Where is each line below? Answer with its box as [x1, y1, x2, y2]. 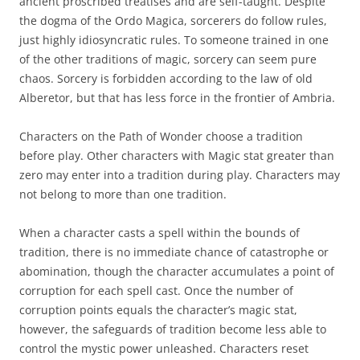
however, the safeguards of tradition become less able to [19, 321, 326, 337]
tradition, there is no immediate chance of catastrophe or [19, 244, 329, 260]
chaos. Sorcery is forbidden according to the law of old [19, 71, 313, 87]
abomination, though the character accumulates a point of [19, 264, 334, 280]
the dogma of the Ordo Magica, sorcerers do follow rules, [19, 13, 327, 29]
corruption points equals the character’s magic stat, [19, 302, 297, 318]
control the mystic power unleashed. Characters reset [19, 341, 309, 357]
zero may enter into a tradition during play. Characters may [19, 167, 340, 183]
